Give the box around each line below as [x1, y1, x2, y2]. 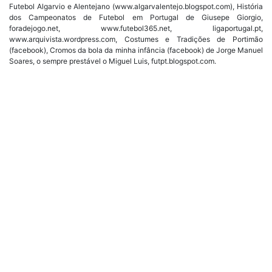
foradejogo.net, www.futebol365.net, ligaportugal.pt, [9, 23, 263, 33]
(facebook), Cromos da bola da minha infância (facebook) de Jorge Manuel [9, 45, 263, 55]
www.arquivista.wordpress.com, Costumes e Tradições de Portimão [9, 34, 263, 44]
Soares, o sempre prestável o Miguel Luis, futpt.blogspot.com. [9, 56, 216, 66]
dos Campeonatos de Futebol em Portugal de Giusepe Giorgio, [9, 12, 263, 22]
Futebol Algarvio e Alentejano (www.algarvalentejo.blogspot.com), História [9, 1, 263, 11]
